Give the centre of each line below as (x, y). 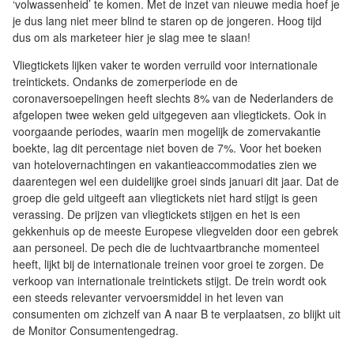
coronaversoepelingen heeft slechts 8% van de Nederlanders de (173, 98)
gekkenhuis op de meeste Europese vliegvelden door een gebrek (175, 231)
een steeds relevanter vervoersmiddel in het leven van (148, 298)
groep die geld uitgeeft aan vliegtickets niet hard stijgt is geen (165, 198)
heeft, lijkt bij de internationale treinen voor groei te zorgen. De (168, 264)
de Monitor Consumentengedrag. (96, 331)
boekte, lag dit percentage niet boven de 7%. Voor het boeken (167, 148)
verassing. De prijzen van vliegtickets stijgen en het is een (156, 215)
